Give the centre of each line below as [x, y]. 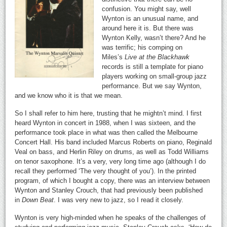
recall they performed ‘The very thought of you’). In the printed [106, 171]
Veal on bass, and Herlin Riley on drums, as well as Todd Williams [112, 152]
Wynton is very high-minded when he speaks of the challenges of [110, 217]
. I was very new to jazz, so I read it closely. [119, 200]
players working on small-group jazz [155, 76]
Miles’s [113, 57]
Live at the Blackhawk [157, 57]
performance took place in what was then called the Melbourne [106, 132]
